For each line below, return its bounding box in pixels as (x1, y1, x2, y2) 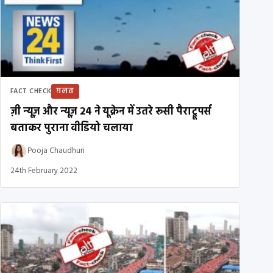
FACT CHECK (10, 85, 52, 97)
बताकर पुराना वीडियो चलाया (10, 119, 133, 136)
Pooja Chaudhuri (27, 144, 85, 158)
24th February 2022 (10, 164, 77, 177)
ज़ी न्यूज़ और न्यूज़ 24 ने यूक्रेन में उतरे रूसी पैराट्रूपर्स (10, 103, 212, 120)
